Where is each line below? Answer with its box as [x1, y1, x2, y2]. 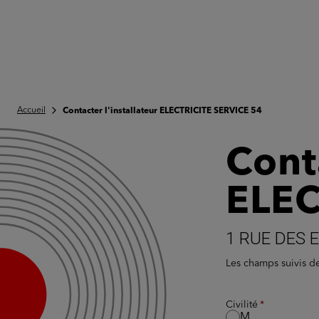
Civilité [226, 300, 258, 310]
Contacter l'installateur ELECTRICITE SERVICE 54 [63, 107, 262, 115]
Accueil [17, 106, 46, 115]
